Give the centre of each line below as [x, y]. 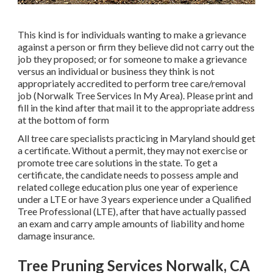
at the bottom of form [63, 120]
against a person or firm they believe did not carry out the [136, 47]
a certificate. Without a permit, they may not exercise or [133, 151]
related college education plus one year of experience [128, 187]
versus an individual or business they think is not [116, 71]
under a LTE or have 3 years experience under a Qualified [134, 199]
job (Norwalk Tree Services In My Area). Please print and [135, 96]
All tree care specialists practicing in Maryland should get [136, 138]
